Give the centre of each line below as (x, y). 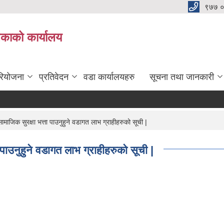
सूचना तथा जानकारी (182, 77)
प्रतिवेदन (54, 77)
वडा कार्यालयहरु (109, 77)
